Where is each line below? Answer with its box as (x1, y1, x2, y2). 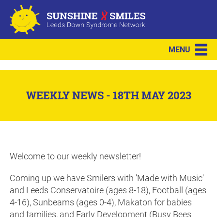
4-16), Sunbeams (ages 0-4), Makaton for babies (10, 196, 192, 208)
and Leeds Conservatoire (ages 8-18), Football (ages (10, 184, 206, 196)
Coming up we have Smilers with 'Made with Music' (10, 172, 204, 184)
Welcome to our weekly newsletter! (10, 150, 143, 162)
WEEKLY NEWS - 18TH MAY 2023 (26, 88, 191, 103)
